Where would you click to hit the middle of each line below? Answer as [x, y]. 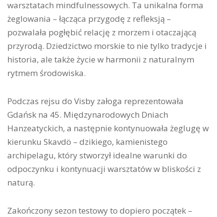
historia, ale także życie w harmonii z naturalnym [101, 59]
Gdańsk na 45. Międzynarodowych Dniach [88, 115]
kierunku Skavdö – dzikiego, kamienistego [87, 142]
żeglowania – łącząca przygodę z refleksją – [89, 19]
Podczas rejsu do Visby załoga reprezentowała [95, 101]
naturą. [21, 182]
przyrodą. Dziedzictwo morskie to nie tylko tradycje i [107, 46]
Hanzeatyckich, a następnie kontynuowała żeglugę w [108, 128]
